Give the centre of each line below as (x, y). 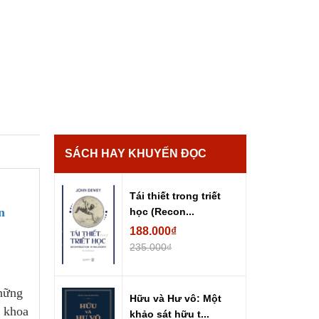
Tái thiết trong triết (175, 196)
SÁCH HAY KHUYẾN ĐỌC (136, 154)
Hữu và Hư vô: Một (176, 299)
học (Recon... (162, 212)
